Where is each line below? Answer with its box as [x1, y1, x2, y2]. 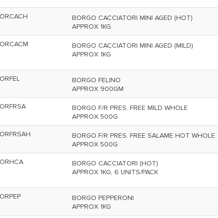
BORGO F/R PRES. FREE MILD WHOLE [72, 104, 188, 112]
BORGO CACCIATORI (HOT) [72, 159, 158, 167]
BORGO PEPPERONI [72, 194, 134, 202]
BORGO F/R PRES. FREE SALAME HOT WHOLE [72, 131, 215, 140]
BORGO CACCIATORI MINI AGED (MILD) [72, 41, 193, 50]
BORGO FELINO [72, 76, 121, 84]
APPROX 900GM [72, 85, 124, 93]
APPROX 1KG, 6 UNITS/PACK [72, 168, 158, 176]
